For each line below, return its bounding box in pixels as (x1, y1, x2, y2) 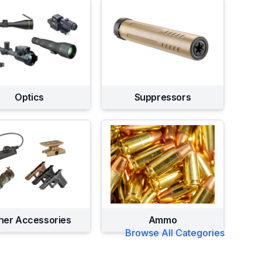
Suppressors (134, 91, 191, 103)
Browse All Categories (125, 227, 225, 239)
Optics (15, 91, 44, 103)
